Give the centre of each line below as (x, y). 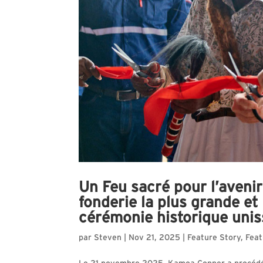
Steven (108, 237)
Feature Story (214, 237)
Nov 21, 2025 (155, 237)
